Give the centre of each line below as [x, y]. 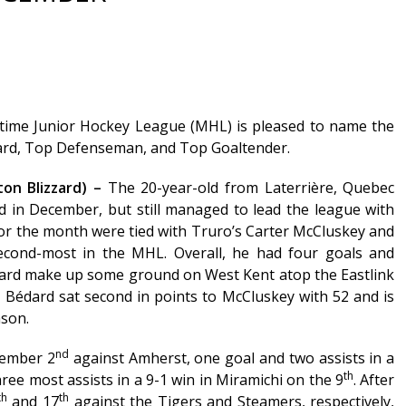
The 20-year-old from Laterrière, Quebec [251, 188]
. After [374, 380]
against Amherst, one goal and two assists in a [232, 358]
